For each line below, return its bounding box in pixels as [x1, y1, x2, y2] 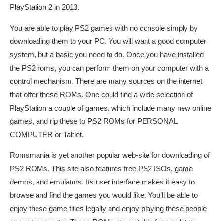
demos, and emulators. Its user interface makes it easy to [10, 178, 195, 186]
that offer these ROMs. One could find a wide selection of [10, 90, 193, 99]
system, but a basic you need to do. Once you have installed [10, 50, 204, 59]
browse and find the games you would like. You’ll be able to [10, 191, 198, 199]
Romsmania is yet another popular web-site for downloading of [10, 151, 210, 159]
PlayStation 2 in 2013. [10, 3, 79, 11]
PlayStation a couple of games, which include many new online [10, 104, 211, 112]
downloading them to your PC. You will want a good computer [10, 37, 206, 45]
